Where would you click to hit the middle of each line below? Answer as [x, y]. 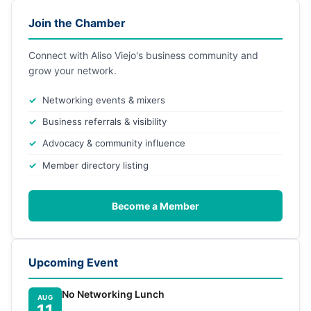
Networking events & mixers [104, 100]
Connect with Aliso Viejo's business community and [143, 56]
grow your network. [73, 71]
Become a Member [155, 206]
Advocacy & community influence [114, 143]
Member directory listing [95, 165]
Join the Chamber [77, 23]
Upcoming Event [73, 263]
